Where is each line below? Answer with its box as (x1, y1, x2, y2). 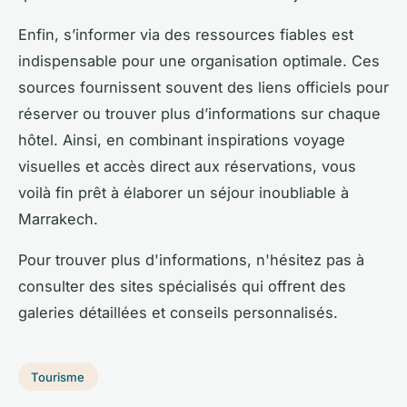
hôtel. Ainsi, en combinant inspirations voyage (18, 130, 345, 149)
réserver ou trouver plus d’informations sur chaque (18, 104, 381, 123)
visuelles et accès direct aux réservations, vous (18, 156, 356, 175)
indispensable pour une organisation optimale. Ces (18, 51, 380, 70)
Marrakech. (18, 209, 98, 228)
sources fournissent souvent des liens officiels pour (18, 77, 389, 96)
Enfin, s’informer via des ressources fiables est (18, 25, 353, 44)
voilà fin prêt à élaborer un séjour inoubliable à (18, 183, 349, 202)
